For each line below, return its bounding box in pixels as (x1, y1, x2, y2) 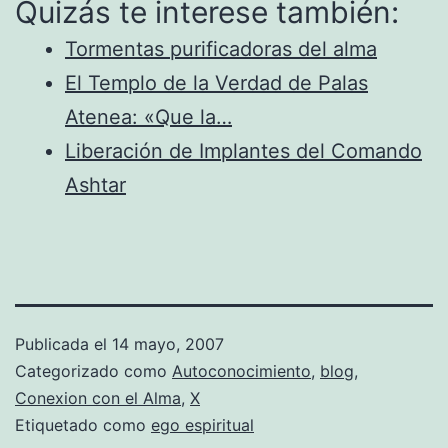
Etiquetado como (15, 414, 151, 435)
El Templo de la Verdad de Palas (65, 70, 368, 95)
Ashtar (65, 172, 126, 197)
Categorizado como (15, 360, 172, 381)
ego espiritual (151, 414, 254, 435)
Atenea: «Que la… (65, 104, 232, 129)
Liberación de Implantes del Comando (65, 138, 422, 163)
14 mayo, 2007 (112, 333, 224, 354)
